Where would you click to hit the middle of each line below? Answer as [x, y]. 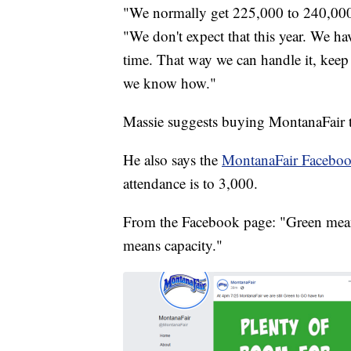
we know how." [170, 83]
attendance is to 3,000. [190, 183]
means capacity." [173, 245]
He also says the [172, 160]
